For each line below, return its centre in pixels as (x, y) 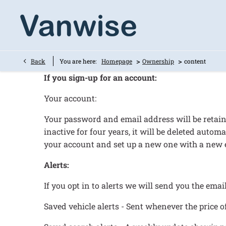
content (195, 61)
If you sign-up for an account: (100, 77)
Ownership (158, 61)
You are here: (78, 61)
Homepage (117, 61)
